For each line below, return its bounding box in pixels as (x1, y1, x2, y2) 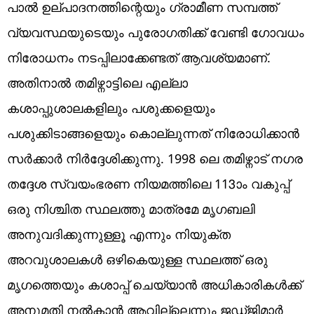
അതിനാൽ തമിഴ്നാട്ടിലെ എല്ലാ (7, 74, 188, 91)
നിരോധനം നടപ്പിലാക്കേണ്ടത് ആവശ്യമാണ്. (7, 48, 271, 66)
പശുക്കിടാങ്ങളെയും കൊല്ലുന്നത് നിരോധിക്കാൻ (7, 124, 299, 142)
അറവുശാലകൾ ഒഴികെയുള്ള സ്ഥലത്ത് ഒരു (7, 250, 268, 268)
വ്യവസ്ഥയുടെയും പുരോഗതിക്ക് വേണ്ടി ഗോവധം (7, 23, 304, 41)
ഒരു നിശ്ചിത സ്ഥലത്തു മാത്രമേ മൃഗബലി (7, 200, 255, 217)
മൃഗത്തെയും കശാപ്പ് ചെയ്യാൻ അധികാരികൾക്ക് (7, 275, 301, 293)
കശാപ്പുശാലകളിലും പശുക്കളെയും (7, 99, 215, 116)
